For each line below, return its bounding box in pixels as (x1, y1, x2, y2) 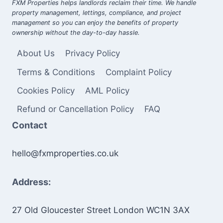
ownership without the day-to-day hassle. (12, 29, 140, 37)
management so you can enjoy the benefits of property (12, 19, 178, 27)
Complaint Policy (105, 67, 172, 77)
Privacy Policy (65, 48, 120, 59)
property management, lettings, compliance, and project (12, 9, 181, 17)
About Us (17, 48, 55, 59)
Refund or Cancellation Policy (17, 104, 134, 114)
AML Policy (85, 85, 129, 96)
